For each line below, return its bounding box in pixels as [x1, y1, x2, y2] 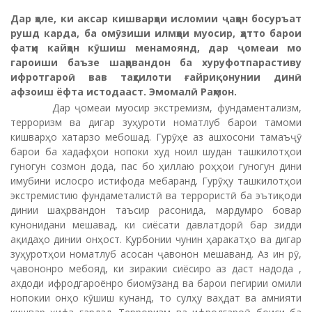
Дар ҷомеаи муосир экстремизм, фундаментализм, [10, 100, 302, 114]
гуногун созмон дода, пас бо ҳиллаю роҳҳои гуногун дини [10, 159, 302, 173]
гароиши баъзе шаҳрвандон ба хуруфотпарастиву [10, 56, 302, 69]
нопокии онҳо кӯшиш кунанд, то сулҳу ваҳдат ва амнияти [10, 290, 302, 304]
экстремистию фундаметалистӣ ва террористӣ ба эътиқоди [10, 188, 302, 202]
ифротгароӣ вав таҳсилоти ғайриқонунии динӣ [10, 70, 302, 84]
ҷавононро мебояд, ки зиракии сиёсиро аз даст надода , [10, 261, 302, 275]
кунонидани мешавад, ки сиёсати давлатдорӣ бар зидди [10, 217, 302, 231]
